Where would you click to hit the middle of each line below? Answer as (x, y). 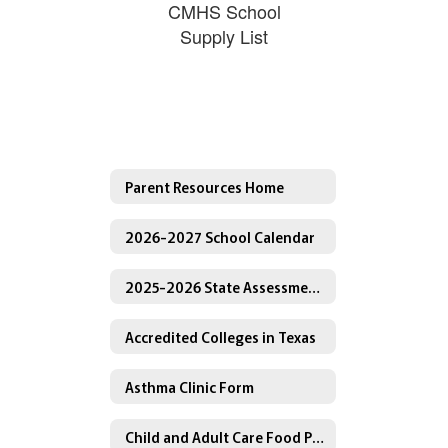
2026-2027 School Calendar (220, 236)
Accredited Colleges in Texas (220, 336)
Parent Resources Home (204, 186)
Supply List (224, 36)
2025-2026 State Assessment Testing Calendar (314, 286)
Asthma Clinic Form (189, 386)
